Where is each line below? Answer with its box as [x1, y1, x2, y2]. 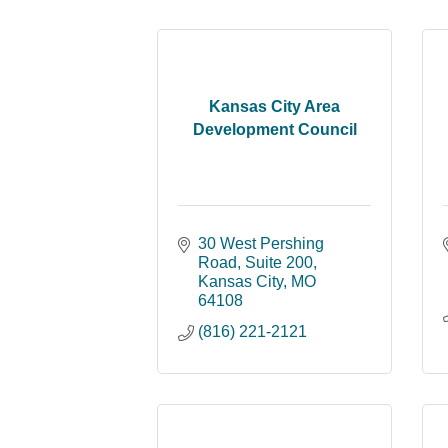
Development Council [192, 120, 357, 138]
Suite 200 [245, 254, 313, 271]
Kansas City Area [209, 97, 340, 115]
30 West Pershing [198, 235, 324, 252]
